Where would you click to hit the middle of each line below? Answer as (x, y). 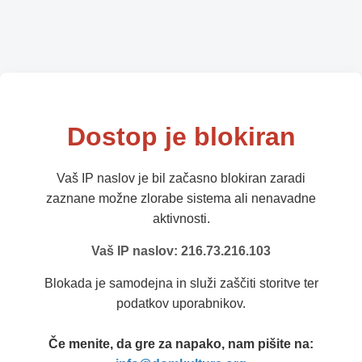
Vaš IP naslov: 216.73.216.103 (181, 251)
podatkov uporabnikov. (181, 304)
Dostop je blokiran (181, 137)
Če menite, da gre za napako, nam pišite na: (181, 344)
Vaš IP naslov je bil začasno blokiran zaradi (181, 179)
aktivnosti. (181, 219)
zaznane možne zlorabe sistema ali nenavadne (181, 199)
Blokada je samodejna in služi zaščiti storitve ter (181, 284)
